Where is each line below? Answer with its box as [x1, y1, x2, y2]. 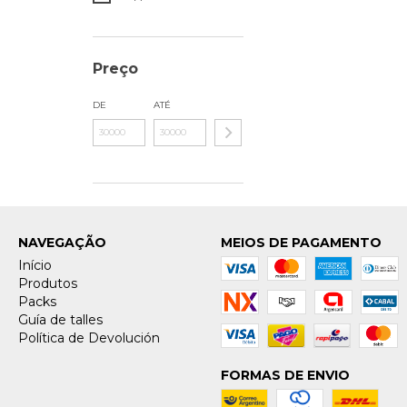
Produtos [18, 275, 77, 293]
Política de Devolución [18, 330, 160, 347]
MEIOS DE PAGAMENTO [220, 234, 382, 252]
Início [18, 257, 52, 274]
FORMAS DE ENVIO [220, 367, 350, 384]
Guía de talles [18, 312, 103, 329]
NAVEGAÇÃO [18, 234, 106, 252]
